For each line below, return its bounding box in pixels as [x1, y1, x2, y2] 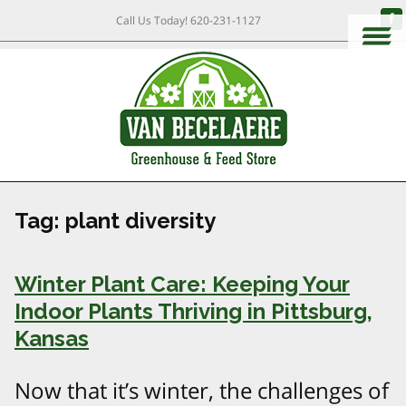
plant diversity [65, 207, 216, 234]
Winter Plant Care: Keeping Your [14, 270, 350, 297]
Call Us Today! [116, 13, 190, 28]
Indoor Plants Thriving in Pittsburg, [14, 297, 372, 324]
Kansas [14, 324, 89, 352]
